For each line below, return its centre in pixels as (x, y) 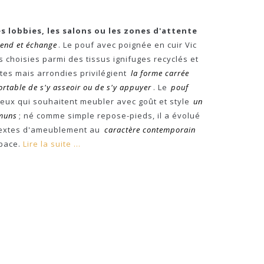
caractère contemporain (150, 130)
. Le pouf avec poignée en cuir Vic (128, 45)
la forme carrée (160, 73)
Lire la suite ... (52, 144)
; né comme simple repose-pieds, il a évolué (109, 115)
